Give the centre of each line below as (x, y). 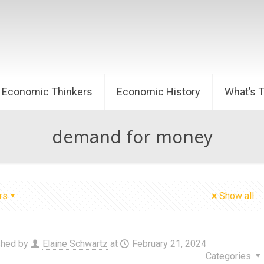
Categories (229, 256)
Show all (237, 196)
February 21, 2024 (169, 244)
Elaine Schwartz (75, 244)
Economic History (159, 92)
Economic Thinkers (47, 92)
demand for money (132, 136)
